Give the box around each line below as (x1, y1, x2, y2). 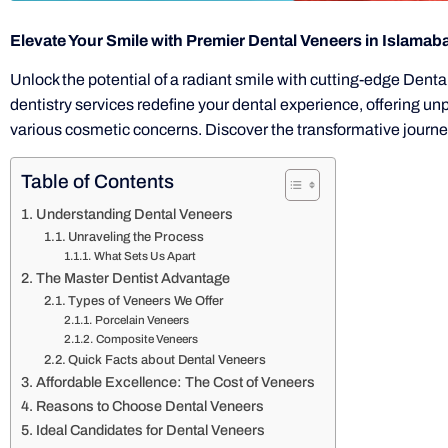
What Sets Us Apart (93, 249, 196, 262)
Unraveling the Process (68, 229, 205, 244)
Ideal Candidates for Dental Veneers (35, 421, 265, 438)
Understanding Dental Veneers (35, 205, 233, 222)
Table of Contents (21, 171, 174, 193)
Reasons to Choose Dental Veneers (35, 397, 264, 414)
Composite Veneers (95, 332, 198, 345)
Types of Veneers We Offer (68, 293, 225, 308)
